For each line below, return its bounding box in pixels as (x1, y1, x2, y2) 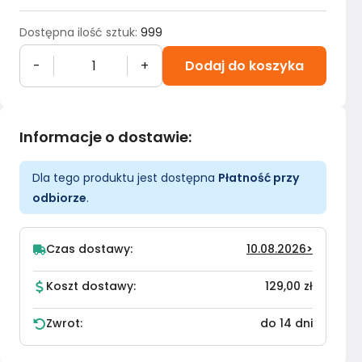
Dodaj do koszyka (185, 57, 305, 75)
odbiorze (32, 190, 86, 206)
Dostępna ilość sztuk (19, 24, 135, 40)
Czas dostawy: (46, 241, 133, 257)
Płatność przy (218, 170, 299, 186)
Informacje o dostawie (19, 127, 188, 147)
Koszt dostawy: (46, 278, 136, 294)
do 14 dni (260, 315, 313, 331)
